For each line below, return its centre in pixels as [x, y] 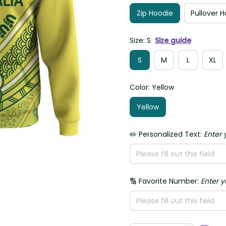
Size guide [173, 40]
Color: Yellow [152, 87]
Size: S [140, 40]
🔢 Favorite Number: [165, 181]
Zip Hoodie [155, 13]
